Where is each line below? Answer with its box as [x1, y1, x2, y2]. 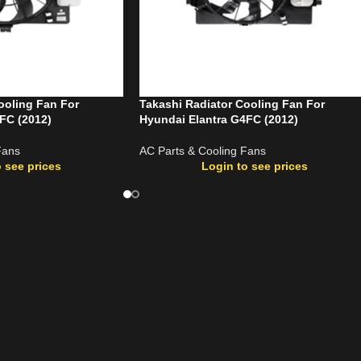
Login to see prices [201, 159, 308, 172]
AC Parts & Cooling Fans [139, 143, 266, 157]
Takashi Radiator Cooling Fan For [139, 97, 325, 110]
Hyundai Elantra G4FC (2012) [139, 112, 298, 126]
